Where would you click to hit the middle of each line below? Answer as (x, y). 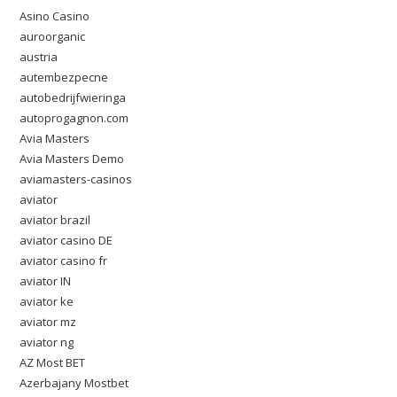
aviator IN (46, 281)
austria (39, 57)
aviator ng (47, 342)
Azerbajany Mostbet (74, 383)
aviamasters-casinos (76, 179)
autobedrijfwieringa (73, 97)
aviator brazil (55, 220)
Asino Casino (55, 16)
